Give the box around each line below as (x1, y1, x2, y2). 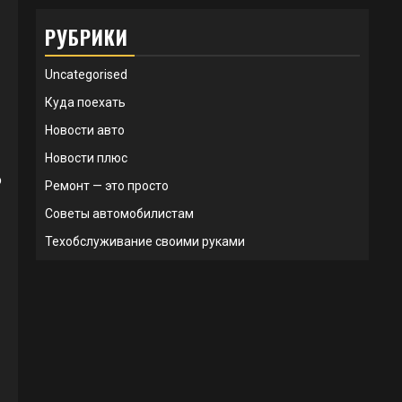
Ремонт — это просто (45, 179, 169, 193)
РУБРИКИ (45, 22, 128, 51)
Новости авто (45, 123, 125, 137)
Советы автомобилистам (45, 206, 194, 221)
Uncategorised (45, 67, 127, 82)
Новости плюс (45, 151, 127, 165)
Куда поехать (45, 95, 126, 109)
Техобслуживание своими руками (45, 234, 245, 249)
